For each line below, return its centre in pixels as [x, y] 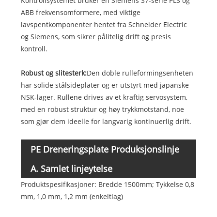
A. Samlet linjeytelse [71, 169]
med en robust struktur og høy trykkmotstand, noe [102, 109]
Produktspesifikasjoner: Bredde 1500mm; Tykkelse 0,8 [107, 185]
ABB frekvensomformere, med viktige [80, 13]
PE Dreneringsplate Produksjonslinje [105, 149]
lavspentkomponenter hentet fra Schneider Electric [104, 25]
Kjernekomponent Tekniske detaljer [93, 169]
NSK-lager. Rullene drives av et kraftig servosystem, [104, 97]
